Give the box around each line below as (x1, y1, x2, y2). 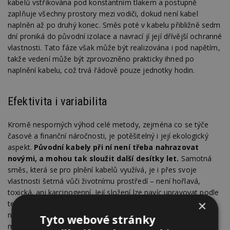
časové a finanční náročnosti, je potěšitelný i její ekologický (8, 131, 208, 141)
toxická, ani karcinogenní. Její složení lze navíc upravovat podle (8, 187, 219, 198)
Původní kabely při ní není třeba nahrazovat (34, 142, 199, 152)
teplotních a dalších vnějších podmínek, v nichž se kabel (8, 199, 195, 209)
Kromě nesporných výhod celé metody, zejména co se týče (8, 120, 209, 130)
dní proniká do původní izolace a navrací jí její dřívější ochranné (8, 31, 222, 41)
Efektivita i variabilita (8, 94, 107, 108)
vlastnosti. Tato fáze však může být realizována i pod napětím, (8, 42, 220, 52)
